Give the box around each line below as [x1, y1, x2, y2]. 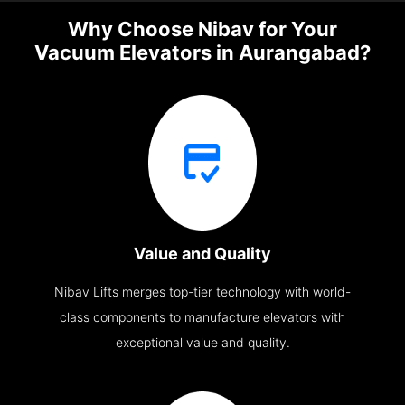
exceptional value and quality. [115, 334, 290, 351]
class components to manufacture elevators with [60, 309, 345, 325]
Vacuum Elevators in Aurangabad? [34, 41, 371, 65]
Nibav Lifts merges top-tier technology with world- [54, 284, 351, 300]
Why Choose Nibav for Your [68, 17, 337, 42]
